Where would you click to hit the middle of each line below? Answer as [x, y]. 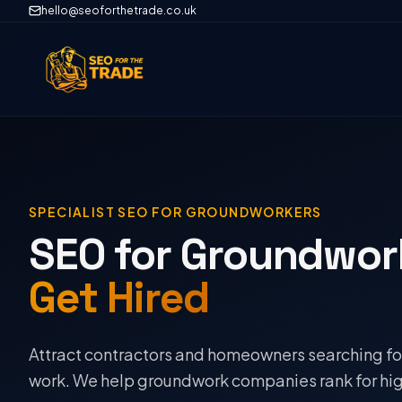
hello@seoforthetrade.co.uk [119, 10]
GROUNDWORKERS [253, 212]
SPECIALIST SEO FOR [107, 212]
